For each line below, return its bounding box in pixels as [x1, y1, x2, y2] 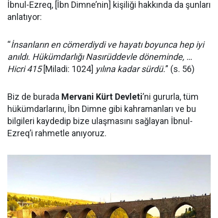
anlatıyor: [7, 11, 42, 22]
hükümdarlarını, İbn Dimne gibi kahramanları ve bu [7, 103, 196, 114]
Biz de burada [7, 91, 61, 102]
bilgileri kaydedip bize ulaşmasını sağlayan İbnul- [7, 115, 193, 126]
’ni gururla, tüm [143, 91, 199, 102]
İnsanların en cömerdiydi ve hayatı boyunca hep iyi [11, 39, 204, 50]
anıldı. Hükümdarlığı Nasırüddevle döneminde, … [7, 51, 192, 62]
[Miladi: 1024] [41, 63, 95, 74]
